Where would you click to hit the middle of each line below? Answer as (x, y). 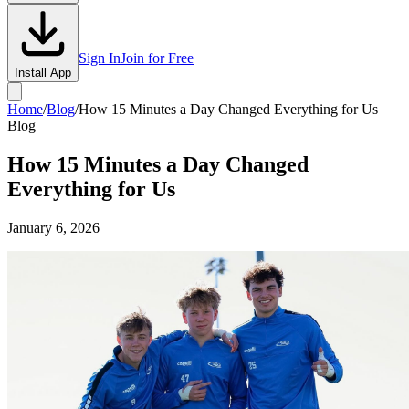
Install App (43, 73)
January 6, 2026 (53, 227)
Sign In (100, 58)
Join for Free (157, 58)
